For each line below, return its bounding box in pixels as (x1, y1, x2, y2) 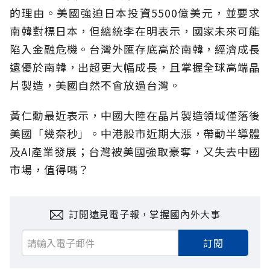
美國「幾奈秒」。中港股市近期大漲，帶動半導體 (10, 125, 260, 142)
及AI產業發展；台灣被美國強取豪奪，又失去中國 (10, 143, 260, 160)
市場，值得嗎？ (10, 162, 90, 178)
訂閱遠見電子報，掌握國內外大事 (69, 207, 221, 222)
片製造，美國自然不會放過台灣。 (10, 77, 181, 93)
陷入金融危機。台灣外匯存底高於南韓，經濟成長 (10, 41, 260, 57)
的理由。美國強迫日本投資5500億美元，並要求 (10, 5, 260, 21)
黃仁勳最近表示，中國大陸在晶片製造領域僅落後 (10, 107, 260, 124)
